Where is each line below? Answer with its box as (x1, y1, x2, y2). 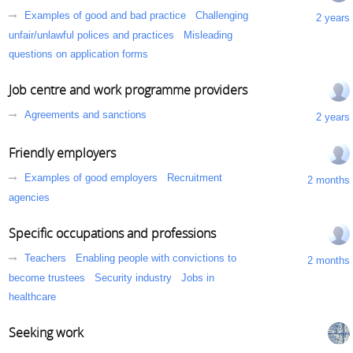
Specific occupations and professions (9, 225, 216, 242)
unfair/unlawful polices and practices (9, 28, 174, 41)
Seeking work (9, 324, 84, 341)
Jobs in (181, 271, 214, 284)
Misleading (184, 28, 232, 41)
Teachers (24, 252, 66, 265)
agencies (9, 191, 50, 203)
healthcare (9, 291, 56, 303)
